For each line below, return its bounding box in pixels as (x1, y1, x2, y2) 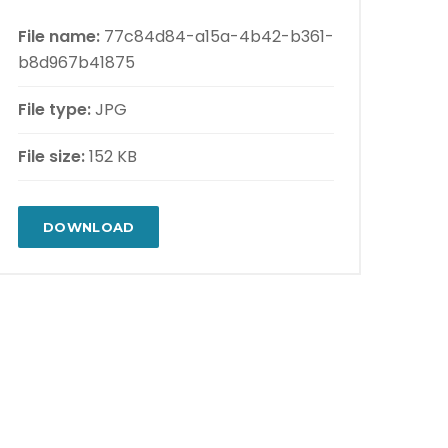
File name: (18, 24, 100, 48)
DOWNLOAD (43, 218, 135, 235)
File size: (18, 144, 85, 168)
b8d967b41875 (18, 50, 135, 74)
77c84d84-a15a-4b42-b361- (104, 24, 334, 48)
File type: (18, 97, 91, 121)
